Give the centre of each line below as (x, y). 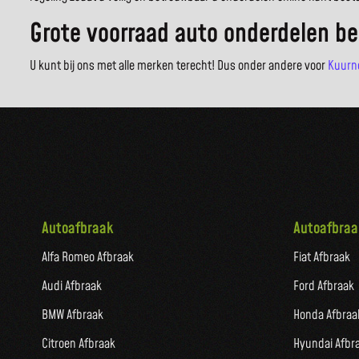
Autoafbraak (77, 229)
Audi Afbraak (72, 286)
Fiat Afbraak (322, 258)
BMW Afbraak (73, 315)
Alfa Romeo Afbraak (88, 258)
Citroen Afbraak (79, 344)
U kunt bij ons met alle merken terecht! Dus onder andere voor (179, 66)
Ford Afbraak (324, 286)
